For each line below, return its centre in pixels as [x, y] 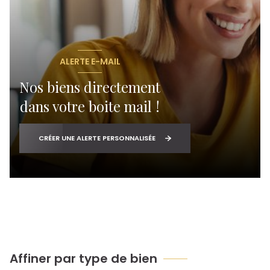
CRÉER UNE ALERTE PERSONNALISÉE [97, 138]
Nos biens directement [90, 87]
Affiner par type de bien [83, 258]
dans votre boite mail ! [90, 107]
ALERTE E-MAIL [90, 61]
